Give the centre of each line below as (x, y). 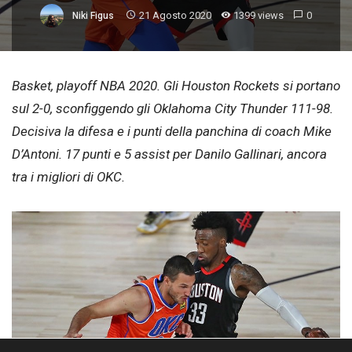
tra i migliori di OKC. (70, 177)
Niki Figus (93, 15)
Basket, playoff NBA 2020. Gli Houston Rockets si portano (176, 86)
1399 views (259, 15)
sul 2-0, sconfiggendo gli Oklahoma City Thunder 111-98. (172, 109)
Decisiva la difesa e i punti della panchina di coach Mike (172, 132)
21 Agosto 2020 (175, 15)
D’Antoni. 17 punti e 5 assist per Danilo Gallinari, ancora (169, 154)
